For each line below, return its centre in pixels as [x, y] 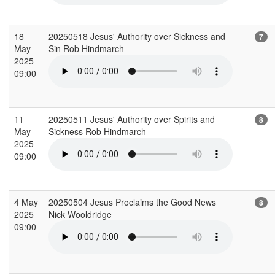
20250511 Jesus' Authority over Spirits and [132, 119]
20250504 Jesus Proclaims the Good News [132, 202]
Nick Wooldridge [81, 214]
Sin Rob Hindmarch [87, 48]
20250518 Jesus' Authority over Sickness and [137, 36]
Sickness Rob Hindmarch [99, 131]
